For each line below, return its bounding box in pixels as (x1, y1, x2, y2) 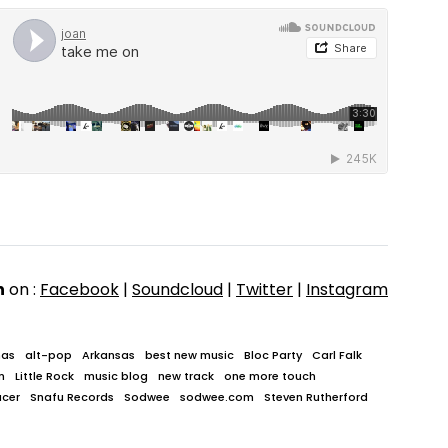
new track (158, 368, 214, 385)
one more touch (224, 368, 316, 385)
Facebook (40, 278, 119, 302)
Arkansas (82, 347, 135, 364)
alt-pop (25, 347, 72, 364)
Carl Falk (312, 347, 362, 364)
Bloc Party (244, 347, 302, 364)
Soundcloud (132, 278, 223, 302)
